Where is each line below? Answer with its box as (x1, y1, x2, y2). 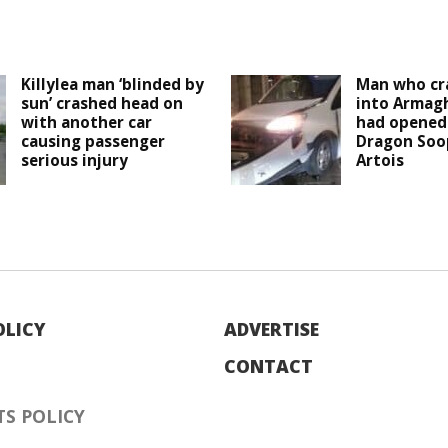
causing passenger (21, 131, 166, 152)
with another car (21, 112, 153, 133)
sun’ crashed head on (21, 93, 184, 114)
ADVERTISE (224, 317, 319, 342)
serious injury (21, 150, 129, 171)
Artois (355, 150, 404, 171)
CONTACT (224, 354, 313, 379)
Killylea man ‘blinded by (21, 74, 205, 95)
